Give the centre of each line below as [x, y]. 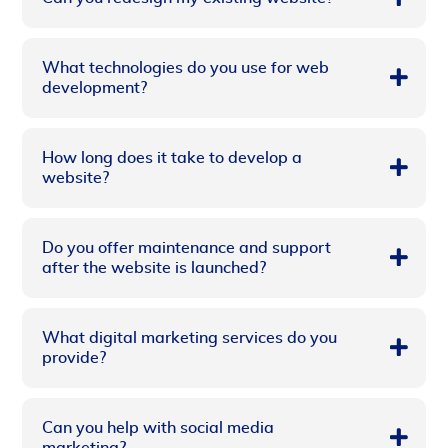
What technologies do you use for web [186, 67]
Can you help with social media [158, 427]
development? [95, 87]
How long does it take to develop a [172, 157]
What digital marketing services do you [190, 337]
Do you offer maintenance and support [187, 247]
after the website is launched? [154, 267]
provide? [74, 357]
